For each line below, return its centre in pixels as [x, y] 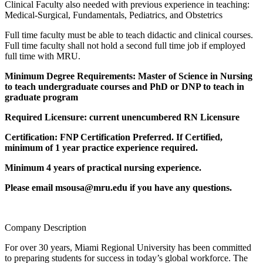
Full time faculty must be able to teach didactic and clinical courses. [129, 35]
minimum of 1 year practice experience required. [101, 148]
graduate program [41, 97]
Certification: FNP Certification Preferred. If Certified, [114, 137]
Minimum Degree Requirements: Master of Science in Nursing [129, 76]
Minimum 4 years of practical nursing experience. [103, 168]
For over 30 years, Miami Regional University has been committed [128, 248]
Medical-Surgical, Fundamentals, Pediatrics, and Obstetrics [114, 15]
